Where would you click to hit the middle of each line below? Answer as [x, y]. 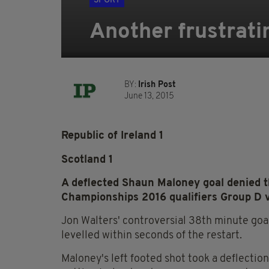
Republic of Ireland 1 [114, 136]
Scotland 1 [87, 160]
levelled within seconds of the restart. [152, 236]
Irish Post [157, 85]
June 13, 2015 [149, 97]
